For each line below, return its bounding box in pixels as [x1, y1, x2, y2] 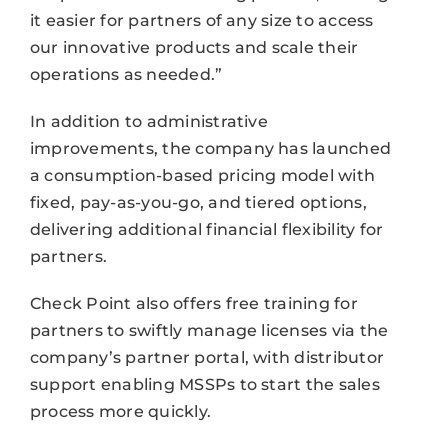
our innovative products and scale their [29, 37, 359, 57]
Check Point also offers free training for [29, 293, 358, 313]
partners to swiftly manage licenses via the [29, 320, 389, 340]
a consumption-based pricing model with [29, 165, 376, 185]
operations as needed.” [29, 64, 223, 84]
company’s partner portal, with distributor [29, 347, 385, 367]
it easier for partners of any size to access [29, 10, 374, 30]
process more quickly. [29, 401, 212, 421]
